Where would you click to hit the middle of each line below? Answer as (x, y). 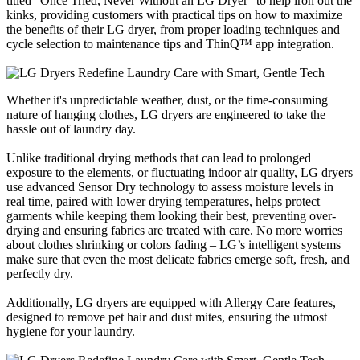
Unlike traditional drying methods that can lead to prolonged (159, 157)
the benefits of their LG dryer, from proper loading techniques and (173, 29)
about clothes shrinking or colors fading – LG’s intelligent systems (174, 244)
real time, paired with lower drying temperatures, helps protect (163, 201)
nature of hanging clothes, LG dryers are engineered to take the (166, 114)
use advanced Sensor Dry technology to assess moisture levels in (170, 186)
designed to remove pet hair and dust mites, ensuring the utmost (167, 317)
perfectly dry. (40, 273)
